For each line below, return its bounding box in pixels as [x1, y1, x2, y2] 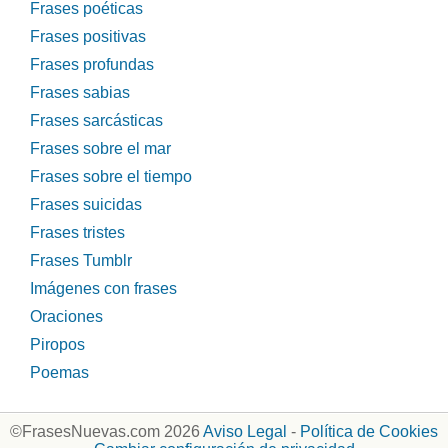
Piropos [30, 336, 85, 354]
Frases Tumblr [30, 252, 132, 270]
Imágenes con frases [30, 280, 177, 298]
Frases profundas [30, 56, 154, 74]
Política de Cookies [300, 423, 438, 441]
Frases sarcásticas [30, 112, 163, 130]
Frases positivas [30, 28, 146, 46]
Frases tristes [30, 224, 125, 242]
